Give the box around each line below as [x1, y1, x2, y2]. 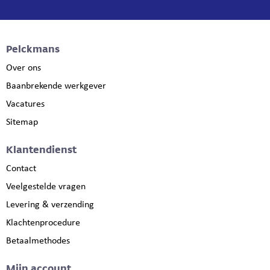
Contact [6, 164, 36, 174]
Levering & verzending [6, 200, 94, 210]
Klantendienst [6, 143, 77, 156]
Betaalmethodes [6, 236, 70, 246]
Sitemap [6, 118, 38, 127]
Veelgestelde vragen [6, 182, 86, 192]
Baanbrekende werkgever [6, 81, 106, 91]
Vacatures [6, 99, 45, 109]
